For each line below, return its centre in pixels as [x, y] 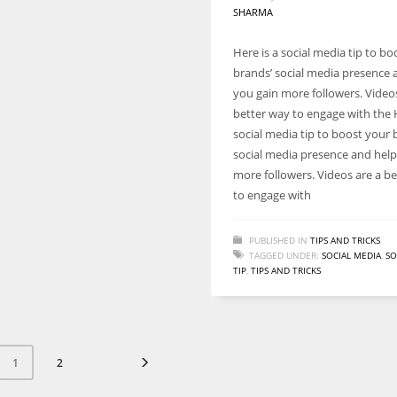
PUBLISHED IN [278, 240]
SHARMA [253, 12]
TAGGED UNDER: [284, 255]
